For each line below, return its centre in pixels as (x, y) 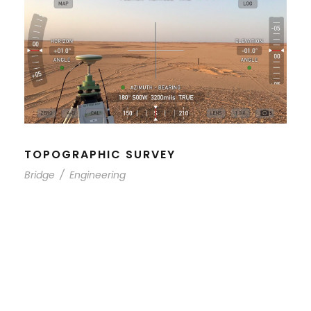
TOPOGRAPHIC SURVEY (100, 154)
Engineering (98, 175)
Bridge (40, 175)
